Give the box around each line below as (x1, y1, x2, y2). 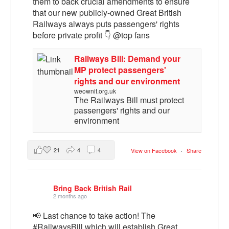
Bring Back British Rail (53, 182, 132, 193)
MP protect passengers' (74, 64, 166, 76)
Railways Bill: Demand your (74, 53, 180, 65)
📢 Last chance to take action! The (33, 210, 156, 222)
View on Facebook (130, 146, 178, 154)
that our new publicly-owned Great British (33, 7, 182, 19)
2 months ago (53, 191, 87, 200)
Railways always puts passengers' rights (33, 18, 180, 30)
